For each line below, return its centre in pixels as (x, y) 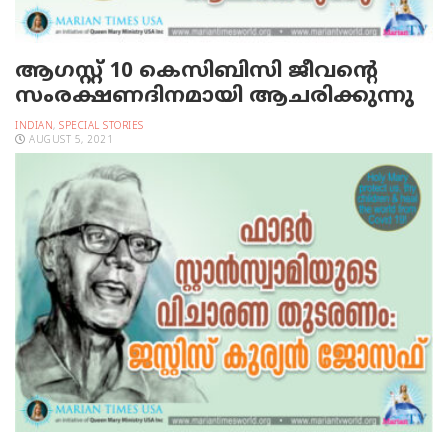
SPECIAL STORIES (101, 127)
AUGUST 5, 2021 (69, 141)
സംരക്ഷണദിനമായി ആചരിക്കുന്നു (214, 97)
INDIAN (34, 127)
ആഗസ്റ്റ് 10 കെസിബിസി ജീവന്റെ (196, 72)
